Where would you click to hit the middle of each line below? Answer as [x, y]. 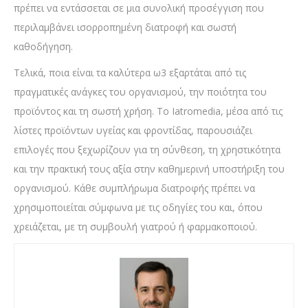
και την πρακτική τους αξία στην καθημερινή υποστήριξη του [149, 169]
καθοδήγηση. [43, 47]
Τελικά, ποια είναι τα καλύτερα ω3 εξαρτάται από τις [130, 73]
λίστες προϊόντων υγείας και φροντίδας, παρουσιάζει [133, 131]
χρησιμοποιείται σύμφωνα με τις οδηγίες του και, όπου [138, 208]
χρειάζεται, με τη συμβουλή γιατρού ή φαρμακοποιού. [135, 227]
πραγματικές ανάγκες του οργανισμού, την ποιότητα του [140, 92]
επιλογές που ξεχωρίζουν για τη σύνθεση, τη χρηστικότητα [147, 150]
